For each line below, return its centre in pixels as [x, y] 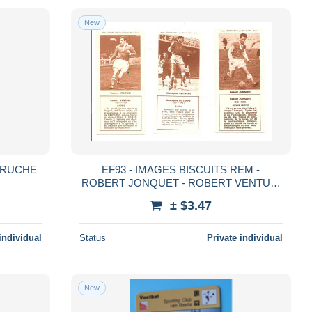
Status [92, 237]
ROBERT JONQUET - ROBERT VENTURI [181, 182]
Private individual [244, 237]
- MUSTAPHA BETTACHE [181, 196]
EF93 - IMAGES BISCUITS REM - [181, 169]
